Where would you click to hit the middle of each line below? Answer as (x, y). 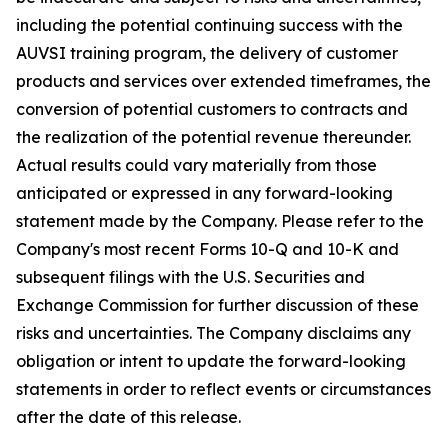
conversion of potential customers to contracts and (212, 109)
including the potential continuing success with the (209, 25)
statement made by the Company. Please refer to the (220, 221)
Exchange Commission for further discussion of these (217, 305)
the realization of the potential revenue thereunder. (213, 137)
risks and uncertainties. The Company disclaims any (213, 333)
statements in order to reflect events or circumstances (223, 389)
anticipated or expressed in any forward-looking (204, 193)
